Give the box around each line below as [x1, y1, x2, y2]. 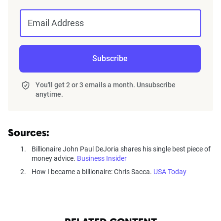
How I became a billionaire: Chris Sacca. [32, 168, 153, 176]
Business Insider [77, 154, 127, 163]
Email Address [28, 18, 84, 29]
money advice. [32, 154, 77, 163]
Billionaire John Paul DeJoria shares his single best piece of [32, 145, 211, 153]
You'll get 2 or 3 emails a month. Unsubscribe [35, 81, 176, 89]
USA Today [153, 168, 186, 176]
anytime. [35, 90, 63, 99]
